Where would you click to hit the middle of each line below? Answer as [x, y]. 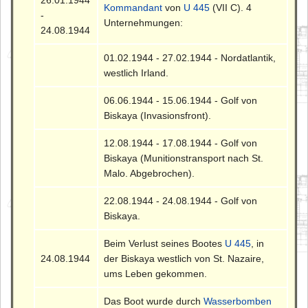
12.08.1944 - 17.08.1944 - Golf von [181, 143]
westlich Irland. [136, 73]
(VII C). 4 [231, 7]
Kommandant [133, 7]
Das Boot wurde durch [154, 301]
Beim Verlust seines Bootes [165, 243]
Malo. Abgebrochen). [150, 173]
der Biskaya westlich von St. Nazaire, [184, 258]
